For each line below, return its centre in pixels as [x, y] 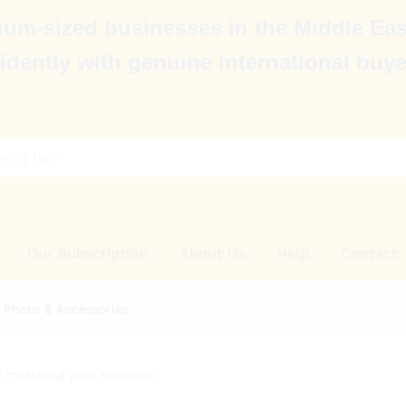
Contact [370, 253]
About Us [213, 253]
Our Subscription [88, 253]
